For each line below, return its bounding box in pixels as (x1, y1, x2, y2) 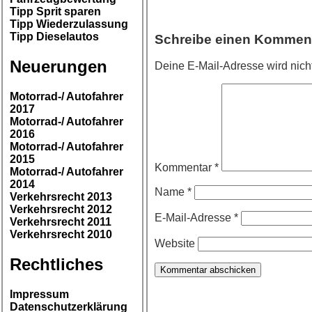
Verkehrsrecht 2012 (10, 203, 112, 216)
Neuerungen (10, 57, 107, 77)
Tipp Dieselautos (10, 31, 99, 43)
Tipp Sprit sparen (10, 6, 101, 18)
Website (155, 237, 195, 250)
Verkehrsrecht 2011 (10, 216, 111, 228)
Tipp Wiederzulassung (10, 18, 128, 31)
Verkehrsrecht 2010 (10, 228, 112, 241)
